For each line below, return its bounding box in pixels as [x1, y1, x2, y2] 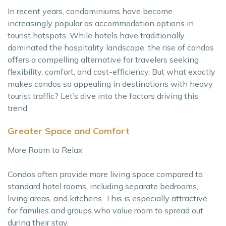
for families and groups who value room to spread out [8, 205, 203, 216]
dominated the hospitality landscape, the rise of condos [8, 42, 214, 53]
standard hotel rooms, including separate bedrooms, [8, 181, 198, 192]
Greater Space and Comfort [8, 125, 130, 137]
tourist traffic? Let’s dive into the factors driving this [8, 91, 198, 101]
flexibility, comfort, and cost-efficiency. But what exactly [8, 67, 215, 77]
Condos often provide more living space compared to [8, 169, 203, 180]
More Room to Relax [8, 145, 83, 155]
